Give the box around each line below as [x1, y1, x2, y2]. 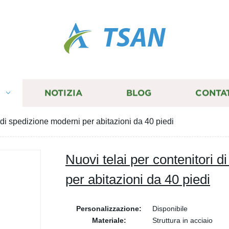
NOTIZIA [44, 88, 82, 98]
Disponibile [152, 204, 188, 213]
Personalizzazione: [76, 204, 142, 213]
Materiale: [91, 216, 126, 224]
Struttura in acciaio [152, 216, 213, 224]
